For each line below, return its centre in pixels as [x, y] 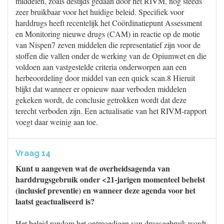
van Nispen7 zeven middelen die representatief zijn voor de [108, 45]
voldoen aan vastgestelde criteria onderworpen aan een [101, 67]
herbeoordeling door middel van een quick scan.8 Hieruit [105, 78]
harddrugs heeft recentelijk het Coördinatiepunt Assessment [109, 23]
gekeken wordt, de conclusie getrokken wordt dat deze [101, 100]
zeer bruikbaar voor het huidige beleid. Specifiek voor [100, 12]
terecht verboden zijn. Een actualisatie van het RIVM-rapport [111, 111]
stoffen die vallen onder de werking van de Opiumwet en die [111, 56]
